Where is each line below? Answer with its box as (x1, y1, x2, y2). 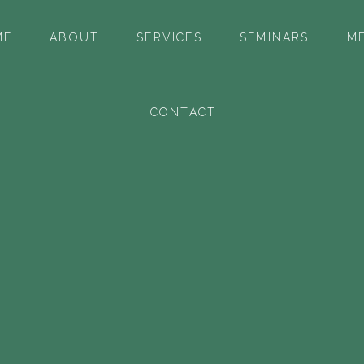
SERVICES (136, 31, 202, 44)
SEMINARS (239, 31, 310, 44)
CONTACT (149, 106, 217, 119)
